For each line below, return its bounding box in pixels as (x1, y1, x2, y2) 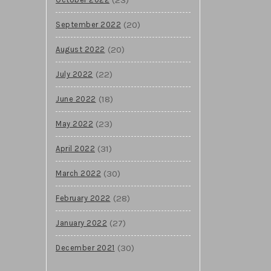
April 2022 (56, 143, 95, 153)
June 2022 (56, 94, 96, 103)
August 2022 (56, 44, 105, 54)
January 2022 (56, 218, 107, 227)
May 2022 (56, 119, 93, 128)
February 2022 (56, 193, 111, 203)
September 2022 (56, 19, 121, 29)
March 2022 (56, 168, 101, 178)
